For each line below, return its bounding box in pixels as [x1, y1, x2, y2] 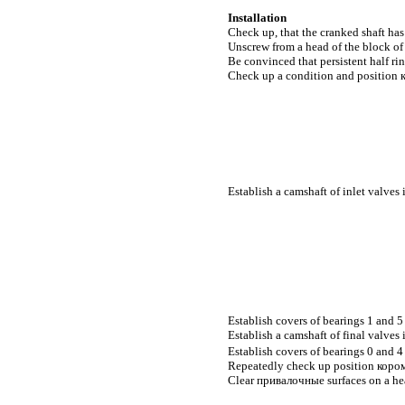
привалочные [257, 372, 325, 387]
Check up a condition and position [228, 68, 400, 82]
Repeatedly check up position [228, 358, 377, 372]
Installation [228, 10, 287, 24]
